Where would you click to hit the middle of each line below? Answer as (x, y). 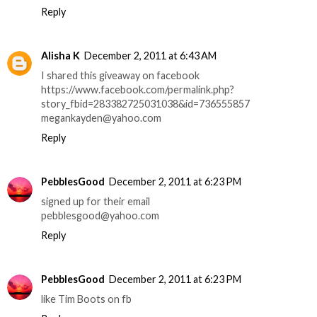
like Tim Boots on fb (86, 299)
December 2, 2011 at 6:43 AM (150, 56)
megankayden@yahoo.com (101, 118)
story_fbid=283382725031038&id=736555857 (145, 104)
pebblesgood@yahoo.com (100, 216)
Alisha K (60, 56)
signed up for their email (96, 202)
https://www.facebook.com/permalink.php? (138, 90)
